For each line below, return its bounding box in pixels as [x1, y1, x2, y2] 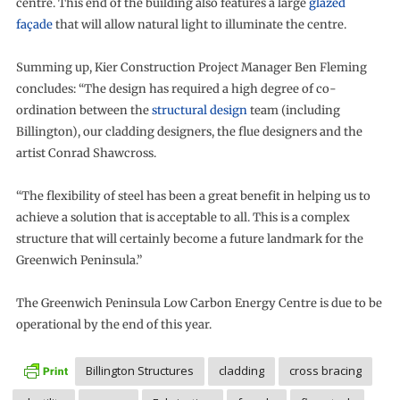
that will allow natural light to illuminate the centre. [52, 17, 346, 33]
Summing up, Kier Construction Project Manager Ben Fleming [15, 60, 367, 76]
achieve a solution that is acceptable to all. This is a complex [15, 210, 350, 226]
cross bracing [288, 362, 362, 379]
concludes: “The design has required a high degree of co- [15, 81, 337, 97]
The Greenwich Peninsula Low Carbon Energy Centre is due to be [15, 296, 382, 312]
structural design [151, 103, 247, 119]
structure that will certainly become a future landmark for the [15, 231, 363, 247]
